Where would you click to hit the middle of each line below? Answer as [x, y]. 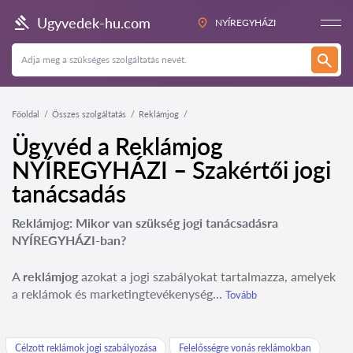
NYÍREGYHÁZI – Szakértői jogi [171, 169]
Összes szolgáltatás [89, 114]
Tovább [241, 295]
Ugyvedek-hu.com [94, 22]
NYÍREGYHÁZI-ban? [69, 240]
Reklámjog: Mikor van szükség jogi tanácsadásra [145, 223]
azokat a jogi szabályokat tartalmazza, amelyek [207, 276]
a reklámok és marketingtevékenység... [119, 294]
